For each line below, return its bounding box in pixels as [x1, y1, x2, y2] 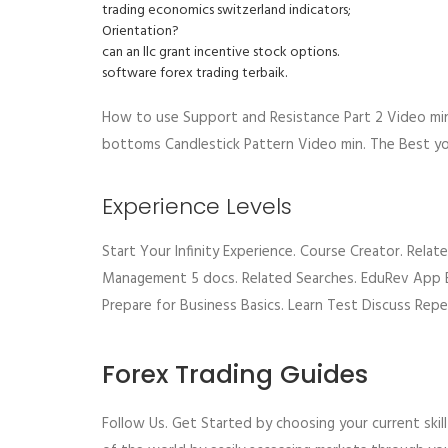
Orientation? [102, 20, 179, 43]
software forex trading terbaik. [102, 62, 287, 85]
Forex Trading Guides [102, 357, 368, 392]
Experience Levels [102, 191, 292, 222]
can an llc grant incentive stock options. [102, 41, 339, 64]
